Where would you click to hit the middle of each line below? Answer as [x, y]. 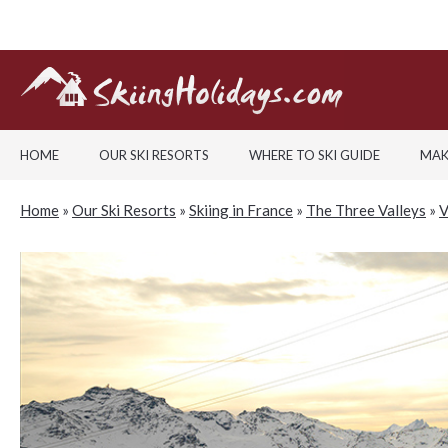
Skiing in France [241, 210]
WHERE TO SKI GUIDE [314, 155]
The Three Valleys [366, 210]
